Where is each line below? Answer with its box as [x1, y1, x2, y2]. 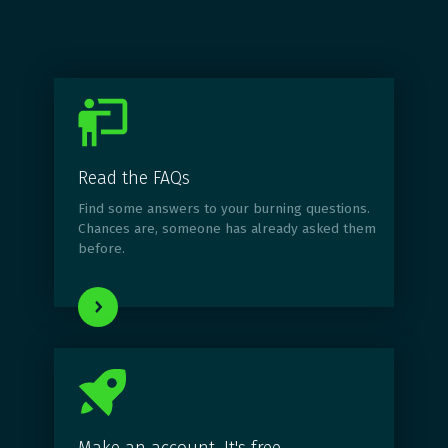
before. [77, 240, 125, 258]
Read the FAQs [77, 167, 190, 190]
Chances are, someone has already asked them [77, 220, 376, 238]
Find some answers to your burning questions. [77, 200, 370, 218]
